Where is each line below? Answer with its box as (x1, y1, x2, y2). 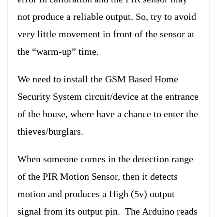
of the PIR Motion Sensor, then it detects (17, 170, 178, 182)
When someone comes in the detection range (17, 153, 193, 164)
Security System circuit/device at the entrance (17, 91, 199, 102)
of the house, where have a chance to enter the (17, 108, 198, 119)
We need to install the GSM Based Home (17, 73, 178, 84)
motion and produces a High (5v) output (17, 188, 175, 199)
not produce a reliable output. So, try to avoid (17, 11, 196, 22)
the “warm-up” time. (17, 46, 99, 57)
